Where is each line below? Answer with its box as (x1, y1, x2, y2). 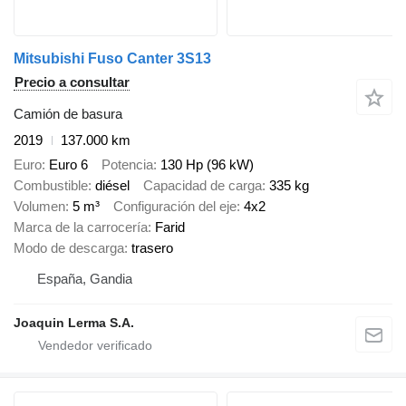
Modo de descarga (14, 239, 124, 256)
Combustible (14, 177, 88, 193)
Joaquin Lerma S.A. (14, 314, 134, 330)
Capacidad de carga (143, 177, 262, 193)
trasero (131, 239, 173, 256)
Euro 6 (49, 156, 88, 172)
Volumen (14, 198, 65, 214)
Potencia (101, 156, 153, 172)
